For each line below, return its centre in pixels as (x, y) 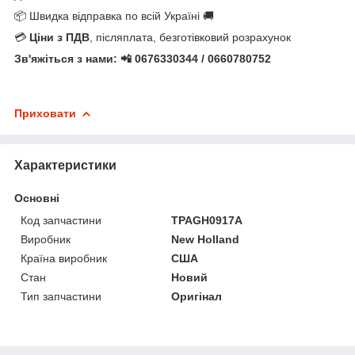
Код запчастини (61, 220)
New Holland (206, 239)
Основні (37, 198)
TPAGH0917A (207, 220)
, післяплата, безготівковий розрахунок (190, 37)
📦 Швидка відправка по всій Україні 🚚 (114, 15)
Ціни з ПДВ (59, 37)
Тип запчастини (61, 296)
